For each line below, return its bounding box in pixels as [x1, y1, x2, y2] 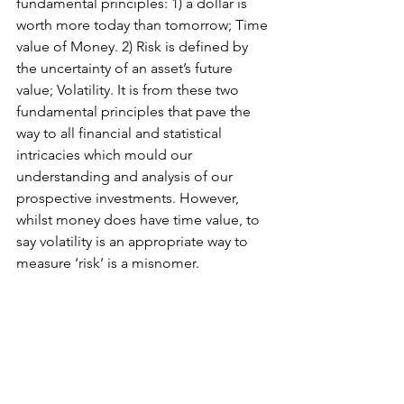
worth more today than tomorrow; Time [16, 16, 271, 33]
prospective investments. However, [16, 189, 243, 207]
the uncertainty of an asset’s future [16, 60, 236, 77]
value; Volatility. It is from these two [16, 81, 243, 98]
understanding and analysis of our [16, 168, 236, 185]
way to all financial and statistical [16, 124, 225, 142]
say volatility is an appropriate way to [16, 233, 252, 250]
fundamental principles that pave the [16, 103, 254, 120]
